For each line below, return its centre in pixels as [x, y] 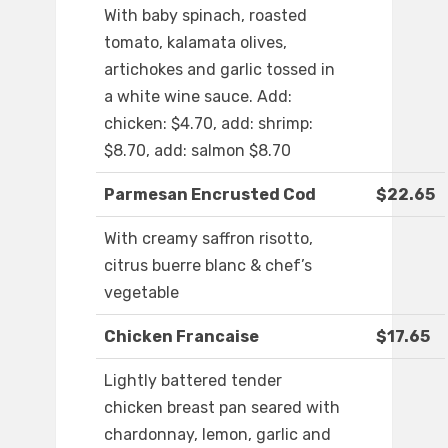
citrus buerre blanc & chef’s [208, 266]
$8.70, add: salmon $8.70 [197, 151]
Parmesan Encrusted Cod [210, 195]
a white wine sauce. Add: [198, 97]
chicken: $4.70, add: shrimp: [208, 124]
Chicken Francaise [181, 337]
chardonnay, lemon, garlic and [217, 435]
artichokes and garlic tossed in [219, 70]
